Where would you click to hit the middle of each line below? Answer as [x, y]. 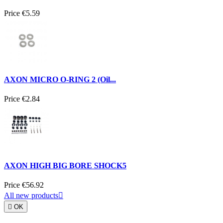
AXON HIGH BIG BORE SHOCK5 [65, 165]
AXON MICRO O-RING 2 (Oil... [60, 80]
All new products [31, 195]
